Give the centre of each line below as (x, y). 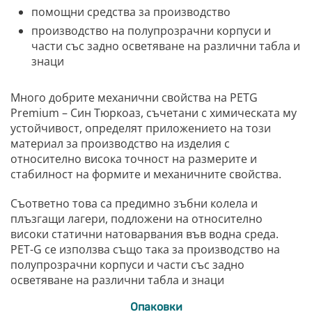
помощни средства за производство (131, 12)
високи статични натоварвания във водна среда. (145, 234)
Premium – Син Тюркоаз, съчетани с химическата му (154, 113)
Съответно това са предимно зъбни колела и (134, 204)
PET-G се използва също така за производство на (145, 250)
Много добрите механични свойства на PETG (134, 98)
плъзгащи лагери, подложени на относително (136, 219)
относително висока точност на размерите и (134, 159)
